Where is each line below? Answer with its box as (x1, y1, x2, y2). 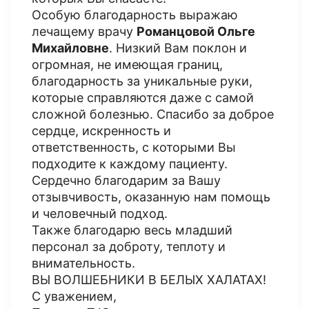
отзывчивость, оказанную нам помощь (32, 190, 270, 204)
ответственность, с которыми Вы (32, 140, 236, 154)
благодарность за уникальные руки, (32, 74, 252, 88)
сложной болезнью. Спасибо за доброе (32, 107, 274, 121)
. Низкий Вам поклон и (109, 41, 247, 55)
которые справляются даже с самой (32, 90, 254, 105)
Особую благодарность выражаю (32, 8, 238, 22)
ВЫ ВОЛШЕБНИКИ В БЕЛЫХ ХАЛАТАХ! (32, 272, 266, 287)
